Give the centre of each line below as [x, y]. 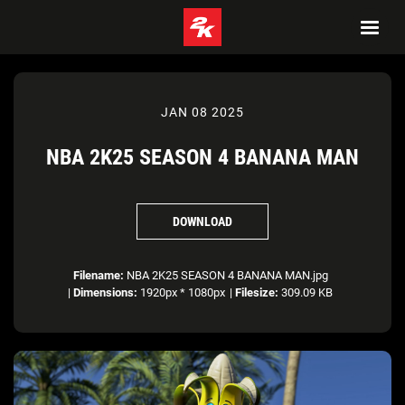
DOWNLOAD [202, 221]
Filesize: [257, 292]
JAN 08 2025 [202, 112]
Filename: [98, 275]
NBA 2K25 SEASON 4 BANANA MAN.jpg [226, 275]
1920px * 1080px [181, 292]
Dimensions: [105, 292]
